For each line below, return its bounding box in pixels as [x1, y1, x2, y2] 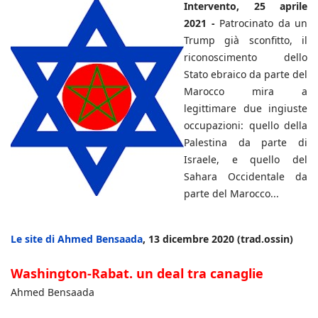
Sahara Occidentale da [184, 170, 307, 184]
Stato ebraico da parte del [184, 67, 307, 82]
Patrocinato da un [219, 16, 307, 31]
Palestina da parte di [184, 136, 307, 150]
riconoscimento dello [184, 50, 307, 65]
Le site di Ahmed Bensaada [11, 232, 143, 246]
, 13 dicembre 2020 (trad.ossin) [143, 232, 293, 246]
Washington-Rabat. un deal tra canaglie [11, 265, 263, 283]
